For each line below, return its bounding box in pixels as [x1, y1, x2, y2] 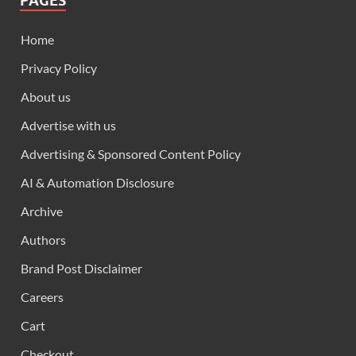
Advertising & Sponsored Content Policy [21, 145, 241, 161]
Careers [21, 288, 64, 304]
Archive [21, 203, 63, 219]
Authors [21, 231, 66, 247]
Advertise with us [21, 117, 116, 133]
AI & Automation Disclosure [21, 174, 174, 190]
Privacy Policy [21, 60, 97, 75]
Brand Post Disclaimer [21, 260, 142, 276]
